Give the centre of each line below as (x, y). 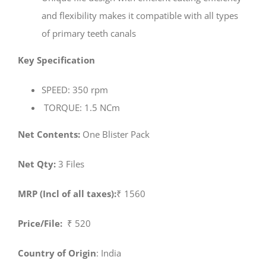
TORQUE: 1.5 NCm (81, 107)
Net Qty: (37, 164)
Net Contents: (50, 134)
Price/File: (41, 223)
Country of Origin (57, 253)
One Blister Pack (116, 134)
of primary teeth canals (89, 33)
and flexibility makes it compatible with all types (140, 15)
